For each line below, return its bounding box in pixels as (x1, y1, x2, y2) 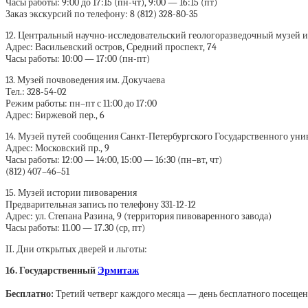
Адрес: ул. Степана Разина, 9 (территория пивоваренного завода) (5, 210, 272, 223)
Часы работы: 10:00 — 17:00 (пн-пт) (5, 53, 150, 65)
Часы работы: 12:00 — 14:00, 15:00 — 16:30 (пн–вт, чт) (5, 154, 222, 166)
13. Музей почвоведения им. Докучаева (5, 74, 165, 87)
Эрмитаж (98, 265, 139, 277)
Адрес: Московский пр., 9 (5, 142, 109, 155)
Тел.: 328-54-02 (5, 86, 67, 98)
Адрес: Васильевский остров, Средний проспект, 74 (5, 41, 217, 54)
